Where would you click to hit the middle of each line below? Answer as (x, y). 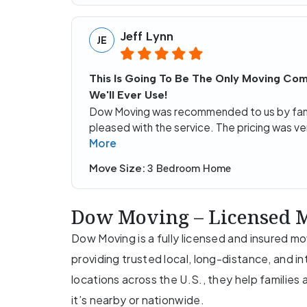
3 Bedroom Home (189, 169)
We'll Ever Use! (128, 95)
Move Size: (118, 168)
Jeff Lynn (147, 36)
